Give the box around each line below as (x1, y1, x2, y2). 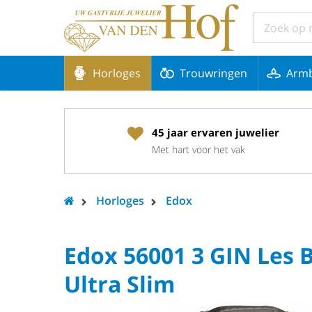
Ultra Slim (64, 269, 175, 299)
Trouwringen (180, 65, 247, 81)
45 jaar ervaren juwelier (151, 125, 279, 139)
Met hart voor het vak (151, 143, 245, 156)
